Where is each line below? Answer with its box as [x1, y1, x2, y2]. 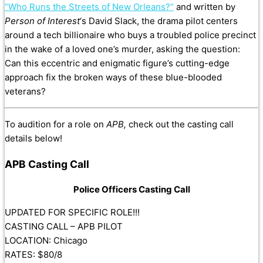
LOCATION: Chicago [5, 235, 87, 247]
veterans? [5, 86, 46, 97]
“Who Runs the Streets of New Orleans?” [5, 1, 174, 13]
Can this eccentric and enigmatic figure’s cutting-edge [5, 58, 230, 69]
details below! [5, 133, 62, 144]
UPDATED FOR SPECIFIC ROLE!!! [5, 207, 140, 218]
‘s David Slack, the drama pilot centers [80, 15, 238, 27]
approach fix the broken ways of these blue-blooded [5, 72, 222, 83]
